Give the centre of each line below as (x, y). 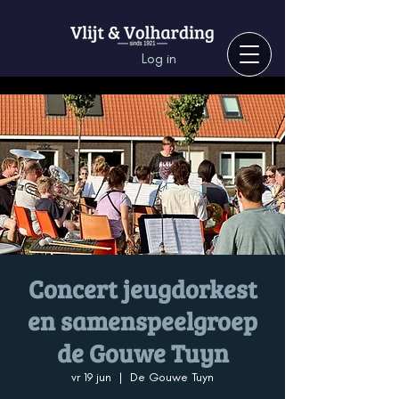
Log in (159, 58)
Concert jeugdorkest (142, 289)
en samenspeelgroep (142, 321)
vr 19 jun (91, 377)
